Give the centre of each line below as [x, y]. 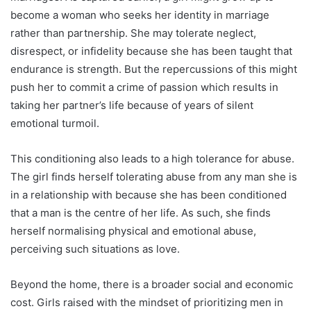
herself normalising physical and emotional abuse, [133, 231]
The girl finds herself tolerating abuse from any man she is [154, 177]
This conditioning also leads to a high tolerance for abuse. [152, 159]
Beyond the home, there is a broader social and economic [152, 285]
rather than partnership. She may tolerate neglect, [133, 33]
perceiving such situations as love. [95, 249]
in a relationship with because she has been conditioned [149, 195]
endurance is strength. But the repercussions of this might [154, 69]
